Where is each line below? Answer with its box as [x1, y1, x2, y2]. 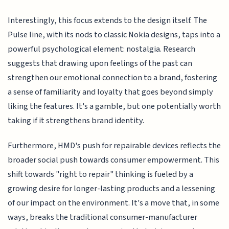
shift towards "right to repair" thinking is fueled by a [8, 168, 194, 180]
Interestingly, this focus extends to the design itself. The [8, 14, 208, 27]
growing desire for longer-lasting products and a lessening [8, 182, 216, 195]
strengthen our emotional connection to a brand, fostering [8, 72, 218, 84]
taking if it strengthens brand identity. [8, 114, 145, 127]
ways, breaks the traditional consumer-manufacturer [8, 211, 198, 223]
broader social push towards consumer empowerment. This [8, 153, 220, 166]
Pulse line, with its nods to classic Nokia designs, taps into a [8, 29, 221, 41]
